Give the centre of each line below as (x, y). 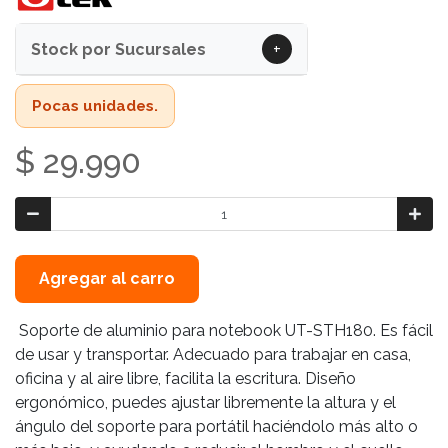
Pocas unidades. (95, 106)
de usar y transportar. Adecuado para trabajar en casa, (213, 355)
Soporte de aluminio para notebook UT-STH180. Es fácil (224, 331)
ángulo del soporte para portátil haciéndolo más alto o (216, 427)
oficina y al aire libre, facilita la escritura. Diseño (185, 379)
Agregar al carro (107, 279)
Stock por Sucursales (118, 49)
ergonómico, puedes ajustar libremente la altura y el (205, 403)
